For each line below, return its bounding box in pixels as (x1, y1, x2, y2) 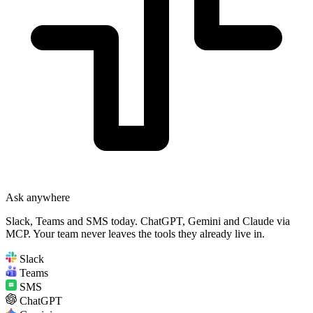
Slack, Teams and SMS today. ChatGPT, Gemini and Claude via (6, 215, 290, 228)
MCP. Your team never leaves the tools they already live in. (6, 228, 265, 240)
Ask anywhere (6, 191, 70, 204)
